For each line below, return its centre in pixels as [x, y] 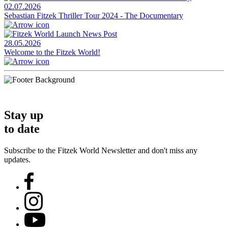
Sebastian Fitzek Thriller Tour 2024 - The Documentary [94, 16]
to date [22, 129]
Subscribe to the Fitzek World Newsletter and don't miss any [101, 150]
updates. [17, 159]
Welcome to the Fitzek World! [52, 52]
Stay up [24, 115]
